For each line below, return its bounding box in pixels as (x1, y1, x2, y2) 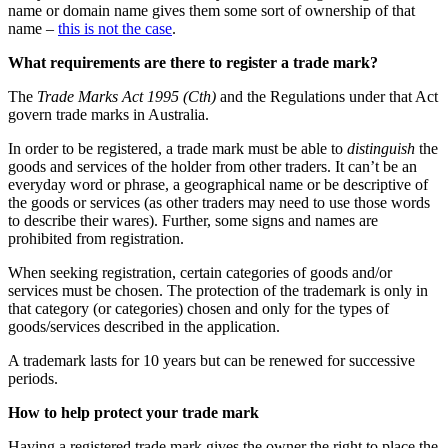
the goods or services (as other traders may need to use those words (8, 193, 430, 211)
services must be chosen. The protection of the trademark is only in (8, 281, 428, 299)
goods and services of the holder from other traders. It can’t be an (8, 157, 417, 175)
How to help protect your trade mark (8, 403, 259, 421)
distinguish (347, 139, 415, 157)
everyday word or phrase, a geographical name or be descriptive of (8, 175, 428, 193)
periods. (8, 369, 58, 387)
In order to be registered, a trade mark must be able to (8, 139, 347, 157)
